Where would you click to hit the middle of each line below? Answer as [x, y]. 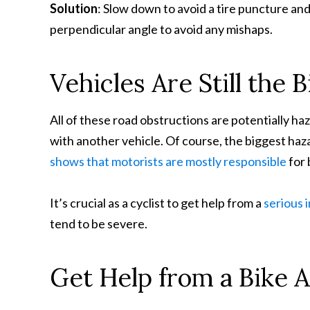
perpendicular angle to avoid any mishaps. [161, 29]
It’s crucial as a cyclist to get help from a [157, 203]
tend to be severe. [99, 224]
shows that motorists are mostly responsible [168, 161]
